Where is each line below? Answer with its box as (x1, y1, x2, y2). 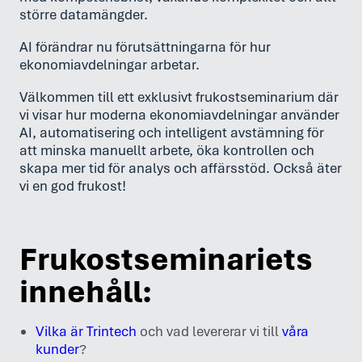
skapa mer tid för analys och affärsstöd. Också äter (19, 159, 342, 177)
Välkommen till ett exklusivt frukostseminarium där (19, 88, 339, 106)
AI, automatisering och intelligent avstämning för (19, 124, 324, 141)
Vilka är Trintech (35, 322, 137, 340)
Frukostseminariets (19, 239, 313, 279)
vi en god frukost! (19, 177, 126, 195)
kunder (35, 340, 79, 358)
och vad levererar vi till (136, 322, 282, 340)
